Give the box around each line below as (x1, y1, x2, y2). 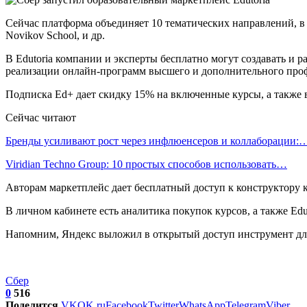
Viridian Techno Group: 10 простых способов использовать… (5, 158, 287, 170)
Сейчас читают (5, 111, 76, 123)
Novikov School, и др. (5, 29, 105, 41)
